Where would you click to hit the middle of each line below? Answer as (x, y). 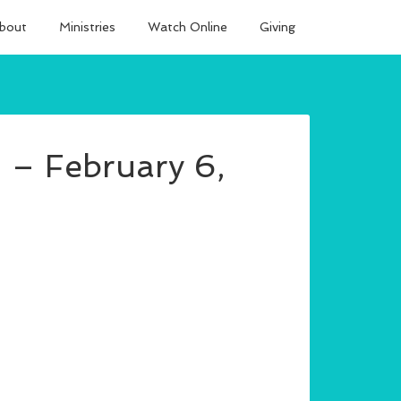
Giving (277, 27)
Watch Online (188, 27)
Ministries (87, 27)
